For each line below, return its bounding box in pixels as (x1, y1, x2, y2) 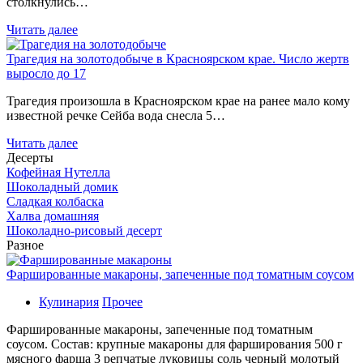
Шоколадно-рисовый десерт (6, 223, 162, 237)
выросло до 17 (6, 66, 86, 80)
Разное (6, 237, 44, 252)
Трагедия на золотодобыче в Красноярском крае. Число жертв (6, 51, 349, 66)
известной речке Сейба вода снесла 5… (6, 108, 225, 122)
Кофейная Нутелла (6, 164, 110, 179)
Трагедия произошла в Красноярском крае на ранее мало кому (6, 93, 350, 108)
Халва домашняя (6, 208, 99, 223)
